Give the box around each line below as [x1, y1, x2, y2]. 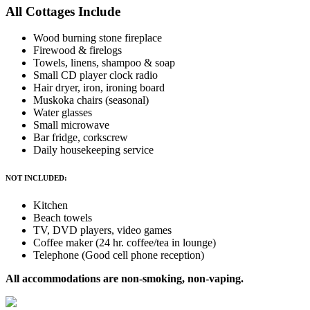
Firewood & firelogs [33, 44, 122, 57]
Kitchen [33, 199, 68, 212]
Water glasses [33, 107, 92, 119]
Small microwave [33, 119, 109, 131]
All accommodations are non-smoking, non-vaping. [6, 273, 244, 285]
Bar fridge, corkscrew [33, 131, 128, 144]
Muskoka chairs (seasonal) [33, 94, 149, 107]
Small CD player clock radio [33, 69, 158, 82]
